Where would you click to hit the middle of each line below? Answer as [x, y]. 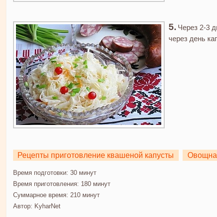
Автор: [23, 206]
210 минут [84, 195]
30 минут [82, 172]
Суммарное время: [40, 195]
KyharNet [47, 206]
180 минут [94, 184]
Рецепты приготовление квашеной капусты [96, 155]
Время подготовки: [40, 172]
